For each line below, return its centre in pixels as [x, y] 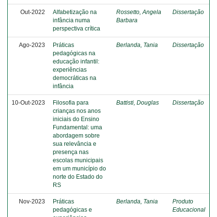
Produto [183, 201]
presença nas [71, 152]
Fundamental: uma [77, 127]
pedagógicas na [74, 53]
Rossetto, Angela [139, 12]
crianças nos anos [77, 111]
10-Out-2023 [28, 103]
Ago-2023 [32, 45]
